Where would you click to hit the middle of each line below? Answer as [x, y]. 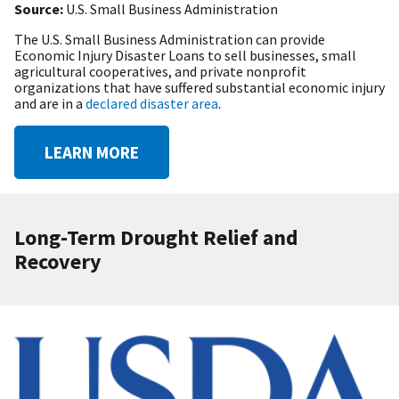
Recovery [58, 262]
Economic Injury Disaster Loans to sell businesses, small [185, 56]
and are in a [50, 104]
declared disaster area [152, 104]
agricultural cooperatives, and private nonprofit [160, 72]
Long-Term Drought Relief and [156, 238]
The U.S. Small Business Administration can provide [170, 40]
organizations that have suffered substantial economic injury [199, 88]
